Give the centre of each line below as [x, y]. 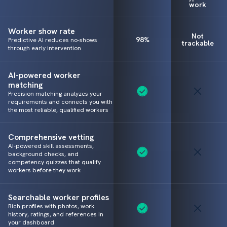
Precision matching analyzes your [55, 94]
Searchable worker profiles [59, 198]
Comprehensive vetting [51, 137]
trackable [198, 43]
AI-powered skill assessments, [51, 146]
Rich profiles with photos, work [51, 206]
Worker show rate [42, 31]
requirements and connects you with [60, 102]
